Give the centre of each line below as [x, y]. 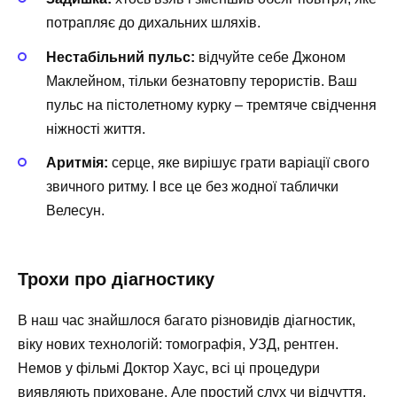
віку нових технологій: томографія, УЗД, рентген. [178, 344]
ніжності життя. [96, 128]
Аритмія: [77, 162]
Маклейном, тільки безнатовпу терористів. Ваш [202, 81]
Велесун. [75, 210]
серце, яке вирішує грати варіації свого [239, 162]
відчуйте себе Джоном [270, 57]
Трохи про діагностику [116, 279]
